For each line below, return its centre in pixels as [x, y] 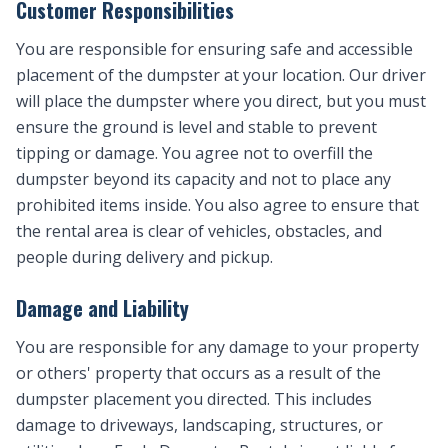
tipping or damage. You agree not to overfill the [194, 153]
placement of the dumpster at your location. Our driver [221, 75]
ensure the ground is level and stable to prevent [196, 127]
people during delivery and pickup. [144, 257]
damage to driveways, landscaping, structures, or [199, 425]
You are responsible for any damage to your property [217, 347]
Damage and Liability [102, 308]
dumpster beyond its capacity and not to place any [203, 179]
